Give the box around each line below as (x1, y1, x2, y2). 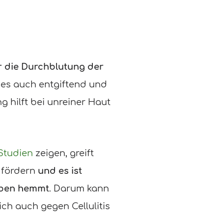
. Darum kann (49, 183, 109, 193)
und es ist (38, 165, 82, 176)
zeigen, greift (33, 148, 94, 158)
